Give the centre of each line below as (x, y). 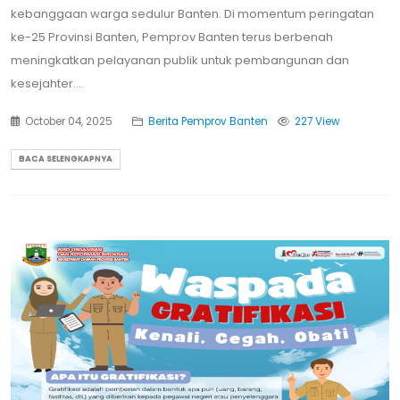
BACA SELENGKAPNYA (66, 159)
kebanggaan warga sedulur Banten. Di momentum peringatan (192, 13)
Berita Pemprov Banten (208, 121)
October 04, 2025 (67, 121)
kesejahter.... (47, 83)
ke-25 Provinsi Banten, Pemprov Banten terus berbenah (172, 37)
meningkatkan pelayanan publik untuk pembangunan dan (180, 60)
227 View (317, 121)
